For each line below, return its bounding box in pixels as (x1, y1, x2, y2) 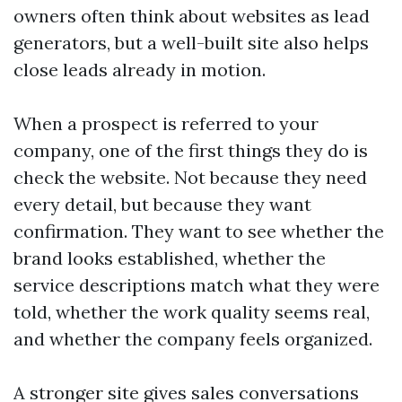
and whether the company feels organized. (13, 328, 372, 350)
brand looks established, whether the (13, 247, 326, 269)
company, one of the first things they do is (13, 139, 368, 162)
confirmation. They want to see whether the (13, 220, 384, 242)
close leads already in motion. (13, 58, 266, 81)
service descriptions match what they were (13, 274, 380, 296)
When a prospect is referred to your (13, 112, 319, 135)
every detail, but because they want (13, 193, 311, 215)
